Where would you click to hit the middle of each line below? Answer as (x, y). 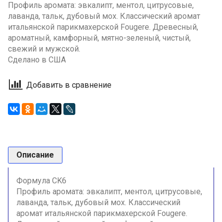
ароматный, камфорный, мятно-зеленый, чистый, (99, 38)
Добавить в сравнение (69, 85)
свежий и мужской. (44, 49)
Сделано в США (37, 59)
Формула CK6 (41, 181)
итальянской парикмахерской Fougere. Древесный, (103, 27)
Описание (35, 155)
